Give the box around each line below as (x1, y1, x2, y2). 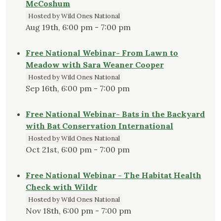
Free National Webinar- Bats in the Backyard (26, 109, 205, 119)
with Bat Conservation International (26, 121, 173, 131)
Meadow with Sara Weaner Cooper (26, 60, 164, 70)
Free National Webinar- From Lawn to (26, 48, 178, 58)
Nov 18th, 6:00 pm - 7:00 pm (26, 206, 131, 216)
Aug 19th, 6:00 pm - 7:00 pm (26, 22, 131, 33)
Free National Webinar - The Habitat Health (26, 170, 201, 181)
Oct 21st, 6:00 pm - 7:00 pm (26, 145, 130, 155)
